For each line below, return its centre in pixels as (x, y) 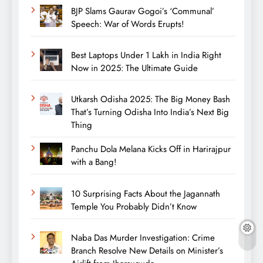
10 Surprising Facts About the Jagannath (145, 193)
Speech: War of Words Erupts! (127, 24)
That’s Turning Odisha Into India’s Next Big (150, 112)
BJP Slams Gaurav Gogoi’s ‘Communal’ (142, 11)
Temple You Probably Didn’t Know (134, 206)
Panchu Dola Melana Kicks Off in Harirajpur (151, 149)
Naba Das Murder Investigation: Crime (143, 238)
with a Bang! (93, 162)
